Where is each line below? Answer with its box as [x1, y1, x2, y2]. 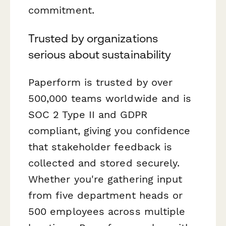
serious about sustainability [28, 47, 172, 61]
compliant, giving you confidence [28, 124, 191, 137]
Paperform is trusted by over [28, 76, 173, 88]
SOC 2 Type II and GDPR [28, 108, 147, 121]
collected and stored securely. [28, 156, 180, 169]
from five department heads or [28, 189, 183, 201]
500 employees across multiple [28, 205, 186, 217]
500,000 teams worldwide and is [28, 92, 192, 104]
